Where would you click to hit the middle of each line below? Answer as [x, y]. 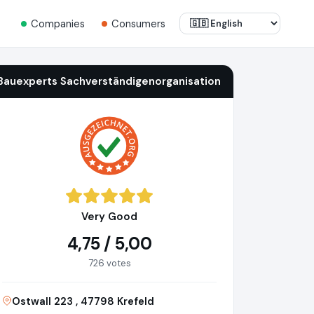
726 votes [109, 264]
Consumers [138, 23]
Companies [58, 23]
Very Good [109, 217]
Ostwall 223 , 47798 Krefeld [83, 302]
